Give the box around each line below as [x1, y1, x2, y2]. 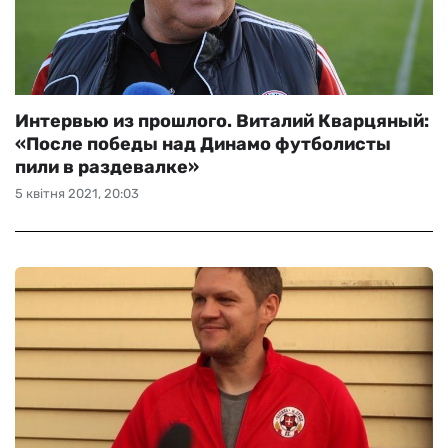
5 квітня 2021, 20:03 [15, 186, 139, 201]
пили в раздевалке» [15, 156, 199, 178]
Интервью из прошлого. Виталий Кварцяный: [15, 110, 429, 132]
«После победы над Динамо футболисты [15, 133, 391, 155]
